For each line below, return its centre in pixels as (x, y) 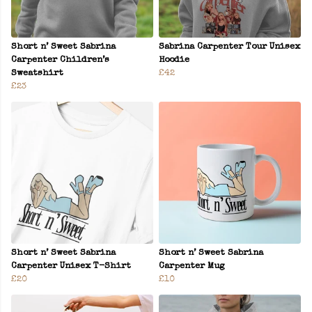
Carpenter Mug (192, 267)
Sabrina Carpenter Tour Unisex (229, 47)
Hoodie (174, 61)
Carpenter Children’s (60, 61)
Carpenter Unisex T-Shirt (71, 267)
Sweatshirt (37, 74)
